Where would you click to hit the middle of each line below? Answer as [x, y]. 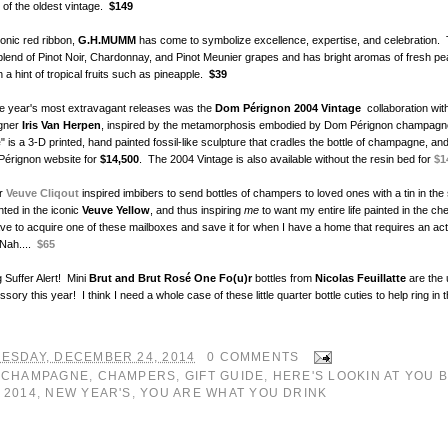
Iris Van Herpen [61, 125]
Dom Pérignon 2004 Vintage [291, 108]
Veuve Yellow [116, 210]
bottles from [283, 278]
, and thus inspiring [197, 210]
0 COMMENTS [253, 357]
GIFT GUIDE [224, 376]
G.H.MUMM [108, 40]
